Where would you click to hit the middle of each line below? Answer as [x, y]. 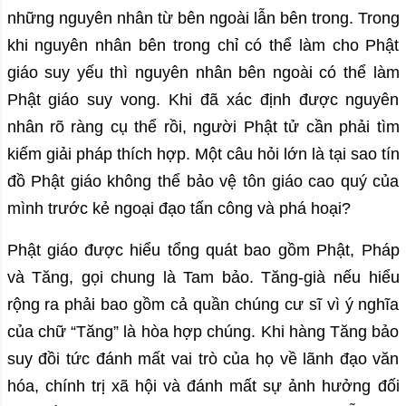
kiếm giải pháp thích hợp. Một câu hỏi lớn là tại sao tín [203, 155]
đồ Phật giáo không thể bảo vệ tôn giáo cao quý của [203, 182]
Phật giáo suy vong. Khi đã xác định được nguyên [203, 100]
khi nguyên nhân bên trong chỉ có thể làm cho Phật [203, 46]
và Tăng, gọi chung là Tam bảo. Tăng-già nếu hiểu [203, 278]
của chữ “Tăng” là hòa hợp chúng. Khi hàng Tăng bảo [203, 332]
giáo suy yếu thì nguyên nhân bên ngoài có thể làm [203, 73]
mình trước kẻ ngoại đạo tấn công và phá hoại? [179, 209]
